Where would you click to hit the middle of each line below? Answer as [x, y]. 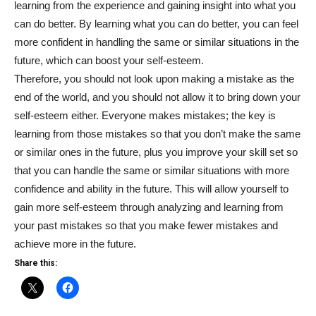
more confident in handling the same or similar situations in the [157, 42]
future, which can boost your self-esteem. [109, 60]
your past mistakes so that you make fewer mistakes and [146, 225]
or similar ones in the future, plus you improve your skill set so [156, 152]
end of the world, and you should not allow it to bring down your [157, 97]
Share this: [36, 263]
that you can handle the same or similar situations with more [152, 170]
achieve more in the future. [75, 244]
